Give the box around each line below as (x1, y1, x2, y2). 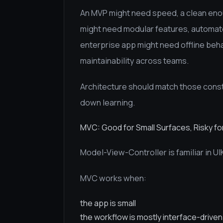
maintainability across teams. (80, 55, 189, 66)
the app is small (80, 198, 136, 209)
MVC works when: (80, 173, 146, 184)
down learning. (80, 97, 135, 108)
